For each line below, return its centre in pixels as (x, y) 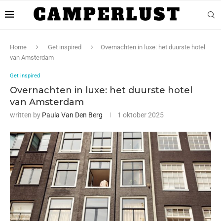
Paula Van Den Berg (72, 115)
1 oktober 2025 (141, 115)
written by (26, 115)
